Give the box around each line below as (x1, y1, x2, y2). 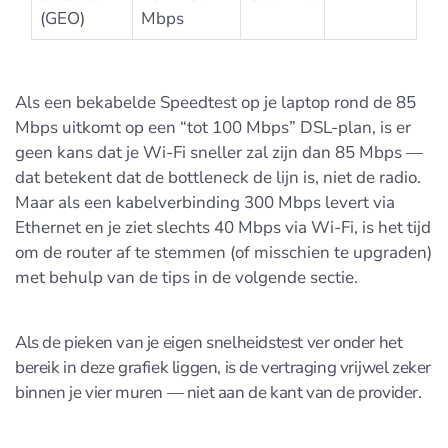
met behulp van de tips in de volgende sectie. (15, 265, 358, 289)
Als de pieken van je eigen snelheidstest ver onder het (15, 330, 403, 354)
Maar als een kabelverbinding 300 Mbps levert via (15, 190, 395, 214)
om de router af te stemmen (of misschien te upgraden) (15, 240, 432, 264)
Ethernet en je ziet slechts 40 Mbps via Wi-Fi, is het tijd (15, 215, 431, 239)
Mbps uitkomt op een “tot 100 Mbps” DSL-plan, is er (15, 115, 411, 139)
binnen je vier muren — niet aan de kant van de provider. (15, 380, 422, 404)
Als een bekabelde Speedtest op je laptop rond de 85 (15, 90, 416, 114)
